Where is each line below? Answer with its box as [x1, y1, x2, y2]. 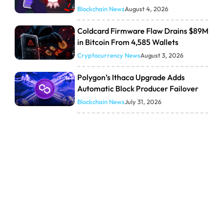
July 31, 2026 [124, 98, 161, 106]
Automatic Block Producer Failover [77, 84, 198, 94]
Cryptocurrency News [77, 51, 140, 60]
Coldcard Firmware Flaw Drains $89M [77, 26, 208, 36]
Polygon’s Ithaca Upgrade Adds [77, 72, 185, 83]
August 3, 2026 [140, 51, 183, 60]
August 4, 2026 [124, 5, 168, 13]
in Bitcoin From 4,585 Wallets [77, 37, 178, 47]
